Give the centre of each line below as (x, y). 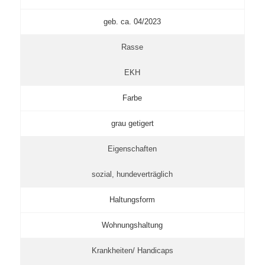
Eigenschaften (132, 148)
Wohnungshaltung (132, 225)
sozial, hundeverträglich (132, 174)
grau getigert (132, 123)
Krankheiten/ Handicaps (132, 250)
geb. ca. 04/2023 (132, 21)
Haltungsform (132, 199)
